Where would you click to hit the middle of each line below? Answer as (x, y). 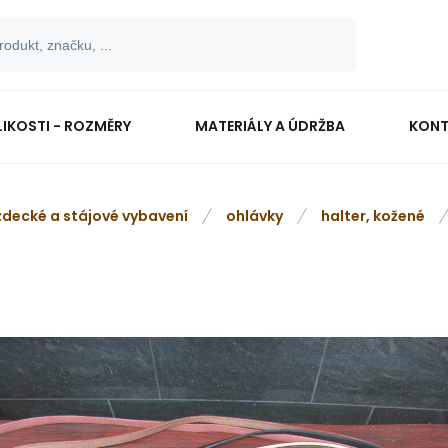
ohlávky (254, 216)
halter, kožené (373, 216)
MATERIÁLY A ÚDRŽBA (269, 125)
